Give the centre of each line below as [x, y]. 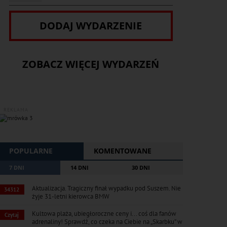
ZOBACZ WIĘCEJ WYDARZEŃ [91, 64]
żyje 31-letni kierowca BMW [70, 196]
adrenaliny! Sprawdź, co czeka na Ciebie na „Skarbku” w [107, 222]
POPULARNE [31, 151]
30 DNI [141, 167]
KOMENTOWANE [122, 151]
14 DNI [79, 167]
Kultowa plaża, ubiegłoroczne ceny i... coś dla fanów [104, 214]
